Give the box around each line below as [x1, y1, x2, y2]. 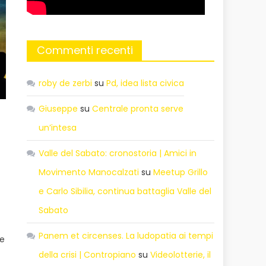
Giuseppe [39, 102, 78, 115]
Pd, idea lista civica [106, 77, 185, 89]
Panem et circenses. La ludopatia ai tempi [39, 229, 214, 242]
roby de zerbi [39, 77, 93, 89]
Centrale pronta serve [92, 102, 184, 115]
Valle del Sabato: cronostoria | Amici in [39, 147, 197, 159]
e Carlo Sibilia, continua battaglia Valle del [39, 185, 212, 197]
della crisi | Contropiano [39, 248, 137, 261]
